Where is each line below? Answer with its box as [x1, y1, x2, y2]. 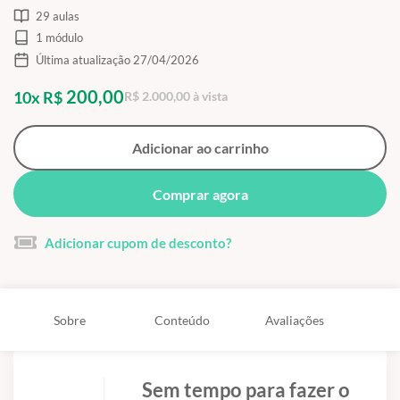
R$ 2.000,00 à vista [124, 88, 228, 104]
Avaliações [265, 312, 324, 328]
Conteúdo [154, 312, 210, 328]
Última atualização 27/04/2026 [35, 52, 199, 67]
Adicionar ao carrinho [131, 139, 269, 156]
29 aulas [35, 8, 79, 23]
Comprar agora [152, 185, 248, 203]
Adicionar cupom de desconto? [45, 235, 231, 252]
